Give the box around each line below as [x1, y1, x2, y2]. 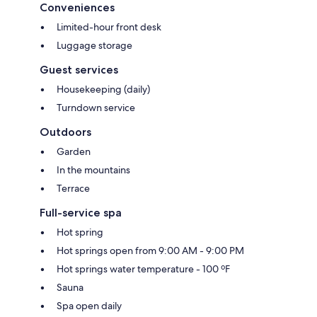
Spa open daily [57, 299, 122, 313]
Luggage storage [57, 39, 132, 52]
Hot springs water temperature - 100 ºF [57, 263, 230, 276]
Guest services [40, 63, 118, 77]
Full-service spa [40, 206, 122, 220]
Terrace [57, 182, 90, 195]
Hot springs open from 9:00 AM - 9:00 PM [57, 244, 244, 258]
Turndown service [57, 101, 135, 115]
